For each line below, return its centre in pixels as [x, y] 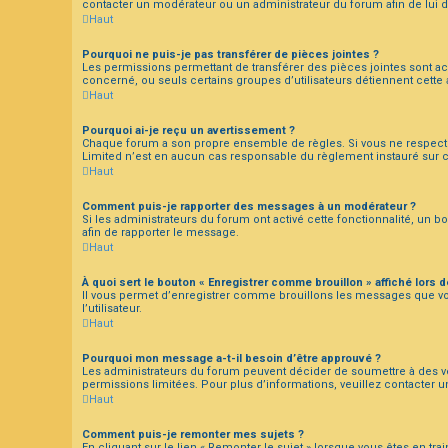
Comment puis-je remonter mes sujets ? [193, 434]
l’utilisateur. [112, 308]
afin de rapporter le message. [160, 232]
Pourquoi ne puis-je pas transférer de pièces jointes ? [230, 54]
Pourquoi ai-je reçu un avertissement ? [188, 130]
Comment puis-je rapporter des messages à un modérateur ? [249, 206]
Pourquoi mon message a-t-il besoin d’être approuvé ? [231, 358]
